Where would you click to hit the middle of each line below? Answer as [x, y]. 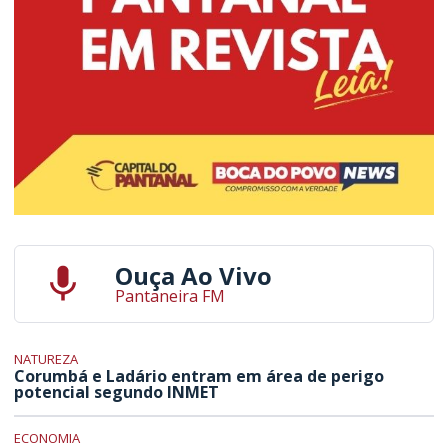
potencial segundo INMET [117, 392]
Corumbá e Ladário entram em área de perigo [199, 376]
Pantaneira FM [169, 296]
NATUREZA [46, 359]
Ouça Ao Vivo [193, 276]
